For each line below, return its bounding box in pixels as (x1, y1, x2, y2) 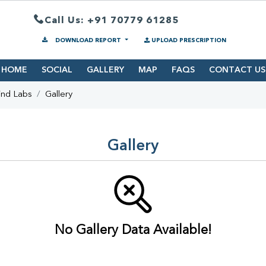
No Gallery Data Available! (54, 224, 212, 237)
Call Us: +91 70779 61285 (45, 15, 179, 26)
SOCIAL (41, 66, 72, 75)
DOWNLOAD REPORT (53, 37, 123, 43)
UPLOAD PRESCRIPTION (151, 37, 226, 43)
